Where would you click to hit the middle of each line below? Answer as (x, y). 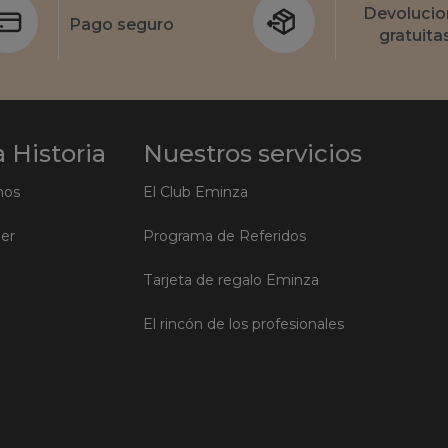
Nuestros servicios (252, 153)
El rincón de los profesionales (243, 323)
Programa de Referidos (224, 235)
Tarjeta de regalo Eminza (230, 279)
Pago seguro (121, 25)
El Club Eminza (195, 191)
